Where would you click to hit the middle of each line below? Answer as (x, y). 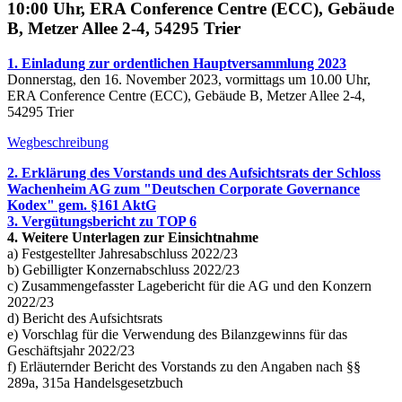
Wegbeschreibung (58, 142)
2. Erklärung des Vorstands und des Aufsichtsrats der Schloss (194, 172)
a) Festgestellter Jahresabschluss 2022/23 (122, 253)
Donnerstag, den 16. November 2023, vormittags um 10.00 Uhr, (189, 79)
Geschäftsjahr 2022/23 (71, 350)
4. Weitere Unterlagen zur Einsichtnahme (133, 237)
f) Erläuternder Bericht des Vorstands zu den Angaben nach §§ (184, 366)
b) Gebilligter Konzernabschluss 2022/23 (123, 269)
